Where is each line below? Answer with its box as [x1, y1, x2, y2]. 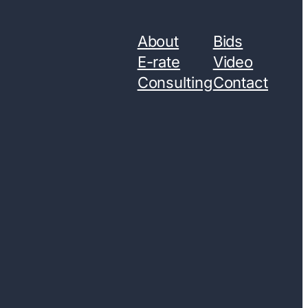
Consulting [137, 74, 213, 91]
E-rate [137, 53, 181, 71]
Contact [212, 74, 268, 91]
